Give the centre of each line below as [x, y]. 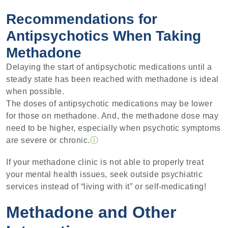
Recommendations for [82, 19]
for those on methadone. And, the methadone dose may [112, 116]
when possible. [35, 92]
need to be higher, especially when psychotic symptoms [113, 128]
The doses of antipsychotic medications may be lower [109, 104]
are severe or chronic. [48, 140]
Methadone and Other [91, 212]
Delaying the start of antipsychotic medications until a [109, 67]
